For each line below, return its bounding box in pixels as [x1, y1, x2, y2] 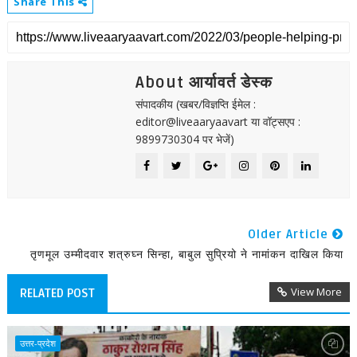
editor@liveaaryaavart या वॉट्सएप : [135, 114, 300, 129]
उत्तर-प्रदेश [19, 337, 56, 349]
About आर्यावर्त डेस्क [135, 73, 273, 92]
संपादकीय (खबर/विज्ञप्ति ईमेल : [135, 96, 256, 112]
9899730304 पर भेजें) [135, 131, 234, 147]
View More [291, 284, 343, 299]
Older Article [248, 227, 333, 241]
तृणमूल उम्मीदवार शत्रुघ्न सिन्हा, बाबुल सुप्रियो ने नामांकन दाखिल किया [30, 246, 344, 261]
